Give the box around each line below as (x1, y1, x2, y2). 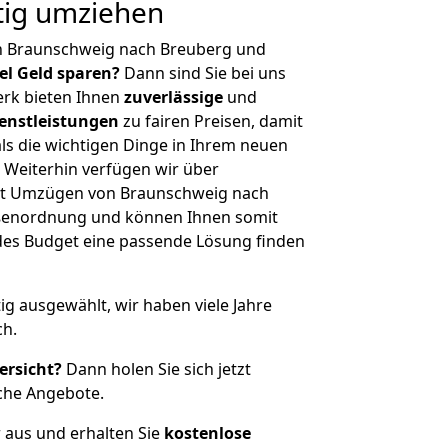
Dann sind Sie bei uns (120, 62, 286, 84)
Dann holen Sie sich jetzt (62, 358, 251, 380)
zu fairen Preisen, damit (119, 110, 303, 132)
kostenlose (164, 422, 251, 444)
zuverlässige (124, 86, 223, 108)
